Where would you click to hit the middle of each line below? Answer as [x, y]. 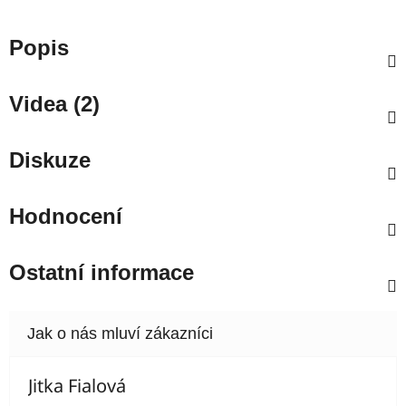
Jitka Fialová [77, 385]
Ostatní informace [101, 272]
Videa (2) [54, 103]
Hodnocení [66, 216]
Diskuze [50, 159]
